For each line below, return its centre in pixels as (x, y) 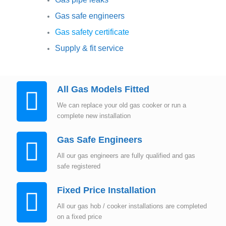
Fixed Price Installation (106, 190)
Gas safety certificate (92, 32)
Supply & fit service (91, 48)
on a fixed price (79, 217)
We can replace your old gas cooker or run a (122, 105)
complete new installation (94, 116)
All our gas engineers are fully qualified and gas (126, 156)
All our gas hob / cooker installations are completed (132, 206)
